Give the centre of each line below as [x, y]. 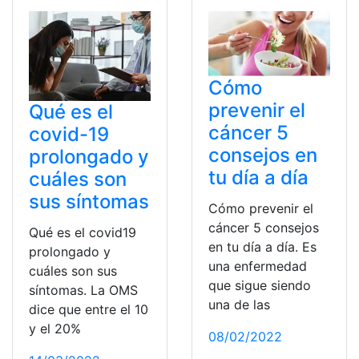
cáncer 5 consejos [264, 228]
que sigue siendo [260, 286]
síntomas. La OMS [83, 290]
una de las [239, 305]
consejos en [263, 155]
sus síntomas [89, 202]
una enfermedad [258, 266]
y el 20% [55, 329]
